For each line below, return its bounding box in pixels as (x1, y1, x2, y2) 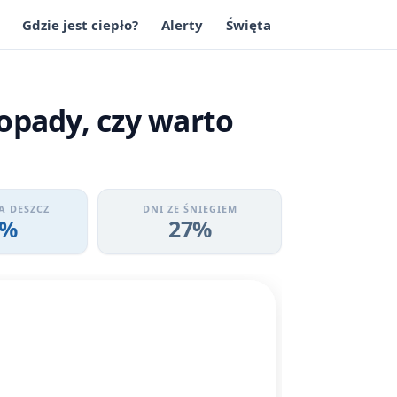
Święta (225, 15, 271, 34)
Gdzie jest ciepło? (22, 15, 139, 34)
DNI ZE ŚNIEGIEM (142, 202, 237, 216)
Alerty (161, 15, 204, 34)
